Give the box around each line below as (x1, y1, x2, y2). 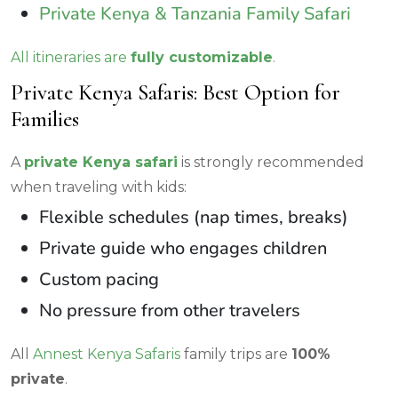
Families (11, 105, 79, 132)
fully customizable (131, 48, 273, 66)
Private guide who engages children (39, 235, 327, 260)
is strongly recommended (178, 153, 364, 171)
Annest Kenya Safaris (33, 345, 184, 362)
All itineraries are (11, 48, 131, 66)
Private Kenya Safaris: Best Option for (11, 78, 340, 106)
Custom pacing (39, 267, 159, 291)
